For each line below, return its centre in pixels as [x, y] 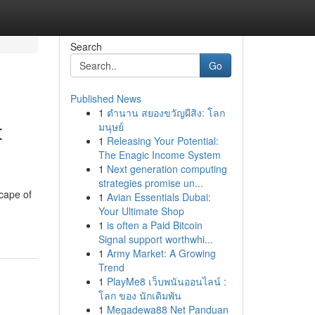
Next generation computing [167, 169]
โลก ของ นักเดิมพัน [140, 295]
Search [86, 46]
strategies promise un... [150, 183]
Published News [105, 98]
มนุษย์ [111, 127]
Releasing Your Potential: [162, 141]
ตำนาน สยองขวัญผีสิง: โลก [166, 112]
